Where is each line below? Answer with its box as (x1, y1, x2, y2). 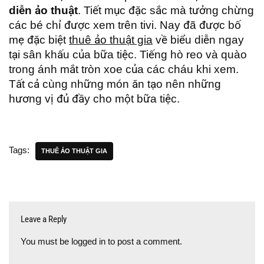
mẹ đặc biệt (9, 33, 69, 46)
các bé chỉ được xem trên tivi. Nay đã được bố (9, 18, 241, 31)
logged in (71, 236, 105, 246)
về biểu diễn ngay (153, 33, 244, 46)
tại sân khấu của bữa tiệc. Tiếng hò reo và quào (9, 48, 247, 61)
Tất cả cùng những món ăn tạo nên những (9, 77, 221, 90)
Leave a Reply (21, 213, 67, 225)
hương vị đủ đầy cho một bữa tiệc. (9, 92, 180, 105)
